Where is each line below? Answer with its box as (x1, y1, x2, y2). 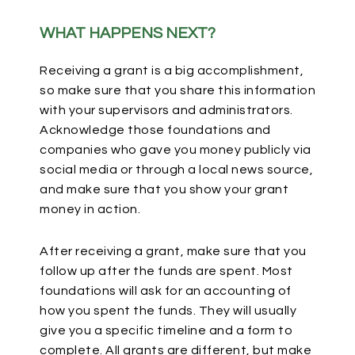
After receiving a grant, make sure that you (40, 245, 307, 258)
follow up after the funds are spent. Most (40, 265, 293, 277)
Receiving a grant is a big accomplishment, (40, 64, 303, 77)
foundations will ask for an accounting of (40, 284, 292, 297)
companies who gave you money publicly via (40, 143, 311, 156)
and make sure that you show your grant (40, 183, 288, 196)
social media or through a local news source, (40, 163, 313, 176)
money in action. (40, 203, 140, 216)
